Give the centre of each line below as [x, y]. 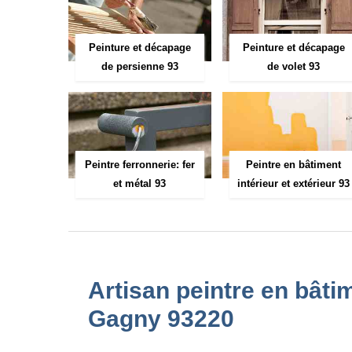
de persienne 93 [139, 66]
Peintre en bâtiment [294, 164]
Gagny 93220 [161, 318]
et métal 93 [140, 183]
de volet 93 [294, 66]
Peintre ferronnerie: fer [139, 164]
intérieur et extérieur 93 [294, 183]
